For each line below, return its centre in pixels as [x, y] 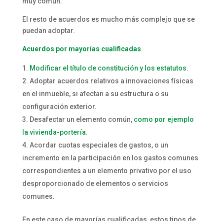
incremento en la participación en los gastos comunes [110, 158]
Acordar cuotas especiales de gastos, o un [99, 145]
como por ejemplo [164, 119]
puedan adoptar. [48, 30]
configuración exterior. [59, 106]
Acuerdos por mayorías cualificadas [81, 49]
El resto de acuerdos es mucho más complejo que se [108, 19]
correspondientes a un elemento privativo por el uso [107, 170]
